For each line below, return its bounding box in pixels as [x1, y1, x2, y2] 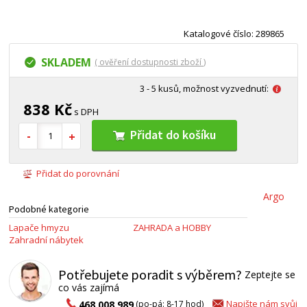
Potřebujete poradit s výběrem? [58, 266, 243, 284]
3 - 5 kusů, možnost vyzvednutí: [139, 82, 269, 95]
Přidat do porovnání [36, 167, 120, 180]
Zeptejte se [242, 268, 296, 282]
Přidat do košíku [130, 127, 217, 143]
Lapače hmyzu [9, 221, 70, 234]
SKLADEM [41, 55, 92, 70]
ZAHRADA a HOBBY [132, 221, 211, 234]
